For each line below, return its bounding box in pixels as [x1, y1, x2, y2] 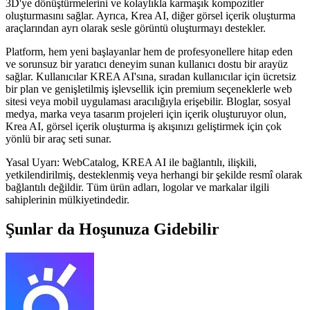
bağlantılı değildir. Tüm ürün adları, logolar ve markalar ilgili [6, 181, 269, 193]
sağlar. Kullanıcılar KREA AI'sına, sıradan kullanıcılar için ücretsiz [6, 70, 296, 82]
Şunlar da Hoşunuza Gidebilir [6, 219, 219, 238]
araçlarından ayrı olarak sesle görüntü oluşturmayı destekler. [6, 21, 266, 34]
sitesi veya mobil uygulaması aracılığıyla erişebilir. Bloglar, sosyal [6, 95, 291, 107]
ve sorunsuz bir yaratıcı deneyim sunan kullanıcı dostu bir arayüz [6, 57, 288, 70]
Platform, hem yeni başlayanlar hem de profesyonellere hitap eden [6, 45, 293, 57]
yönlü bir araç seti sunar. [6, 132, 111, 145]
